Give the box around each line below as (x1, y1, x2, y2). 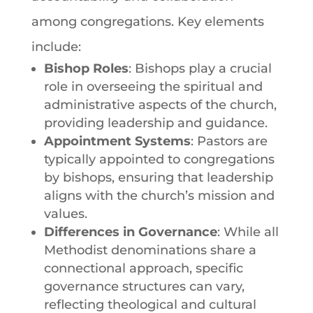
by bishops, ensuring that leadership (43, 169, 273, 185)
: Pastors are (190, 133, 268, 149)
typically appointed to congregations (43, 151, 275, 167)
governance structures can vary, (43, 278, 245, 294)
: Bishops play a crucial (128, 60, 272, 76)
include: (31, 38, 81, 54)
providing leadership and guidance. (43, 115, 268, 131)
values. (43, 205, 87, 221)
